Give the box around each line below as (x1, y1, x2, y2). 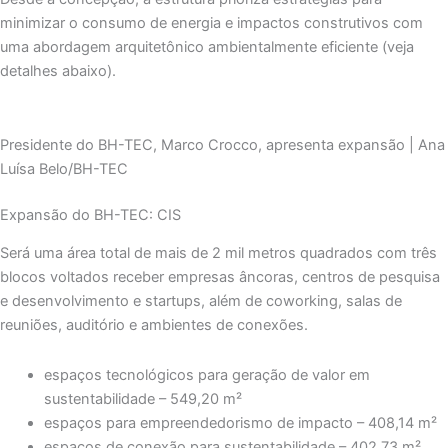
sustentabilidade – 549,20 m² (43, 389, 242, 408)
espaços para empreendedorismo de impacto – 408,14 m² (43, 413, 437, 432)
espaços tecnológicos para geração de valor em (43, 365, 370, 384)
